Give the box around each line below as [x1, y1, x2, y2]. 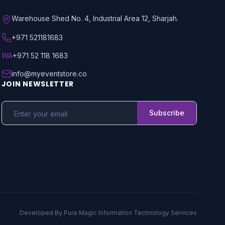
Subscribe [149, 108, 184, 117]
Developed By [20, 209, 64, 216]
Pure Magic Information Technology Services [64, 209, 197, 216]
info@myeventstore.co [11, 69, 87, 78]
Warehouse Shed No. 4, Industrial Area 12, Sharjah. [11, 14, 178, 23]
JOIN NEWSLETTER [1, 79, 74, 89]
